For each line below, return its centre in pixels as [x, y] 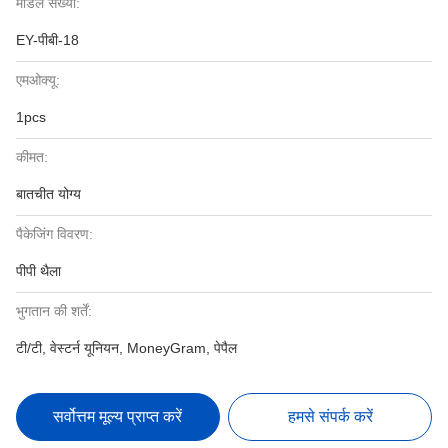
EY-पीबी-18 [47, 40]
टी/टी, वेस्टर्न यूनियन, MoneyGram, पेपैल [126, 348]
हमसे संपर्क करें [330, 416]
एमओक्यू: [38, 80]
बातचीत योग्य [48, 194]
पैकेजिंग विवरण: [54, 234]
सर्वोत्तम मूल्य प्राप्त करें [118, 416]
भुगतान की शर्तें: [54, 311]
